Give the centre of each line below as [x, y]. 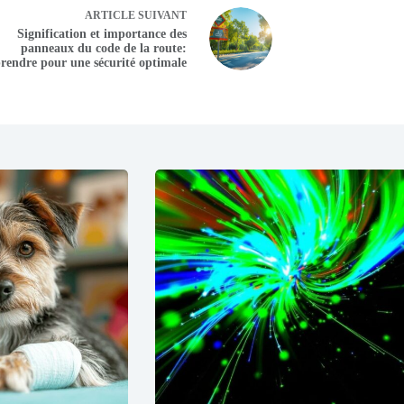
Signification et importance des [102, 34]
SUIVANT [161, 16]
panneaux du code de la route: [104, 49]
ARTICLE [110, 16]
